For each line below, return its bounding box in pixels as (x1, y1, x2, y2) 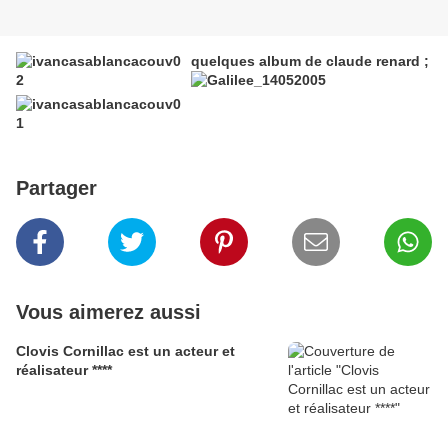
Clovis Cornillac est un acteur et (16, 343, 235, 360)
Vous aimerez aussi (16, 301, 201, 324)
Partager (16, 177, 97, 200)
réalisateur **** (16, 362, 112, 379)
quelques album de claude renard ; (191, 53, 429, 70)
